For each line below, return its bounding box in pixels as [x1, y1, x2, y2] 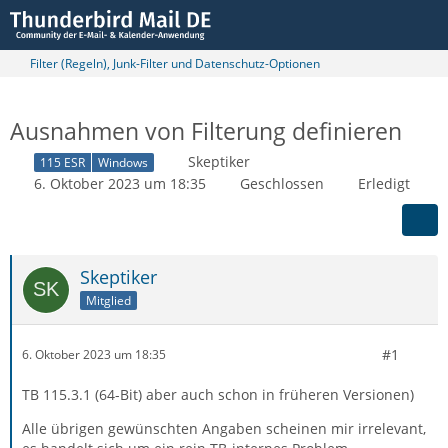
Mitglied [86, 291, 131, 309]
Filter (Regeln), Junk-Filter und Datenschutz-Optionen [30, 55, 320, 72]
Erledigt [358, 173, 410, 193]
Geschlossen [240, 173, 324, 193]
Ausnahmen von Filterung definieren [10, 115, 402, 147]
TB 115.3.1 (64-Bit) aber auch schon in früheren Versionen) [22, 384, 414, 404]
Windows [98, 153, 148, 171]
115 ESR [40, 153, 85, 171]
